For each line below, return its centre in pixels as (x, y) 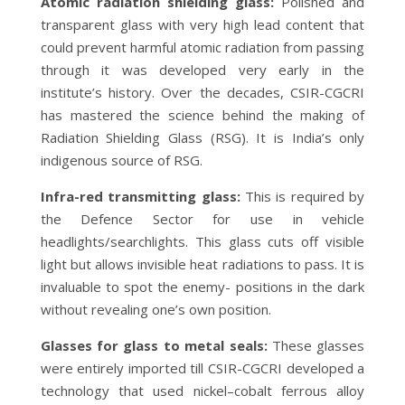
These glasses (316, 345)
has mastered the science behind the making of (202, 114)
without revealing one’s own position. (155, 309)
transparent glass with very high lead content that (202, 24)
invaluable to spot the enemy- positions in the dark (202, 286)
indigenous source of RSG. (121, 160)
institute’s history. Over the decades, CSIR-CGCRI (202, 92)
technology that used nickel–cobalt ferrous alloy (202, 390)
